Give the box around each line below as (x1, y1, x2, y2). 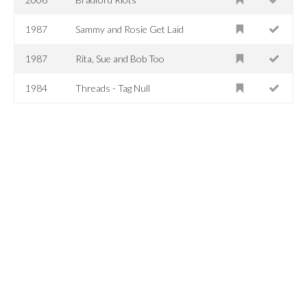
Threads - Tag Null (75, 82, 151, 94)
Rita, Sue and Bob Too (75, 52, 165, 64)
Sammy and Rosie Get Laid (75, 23, 184, 35)
